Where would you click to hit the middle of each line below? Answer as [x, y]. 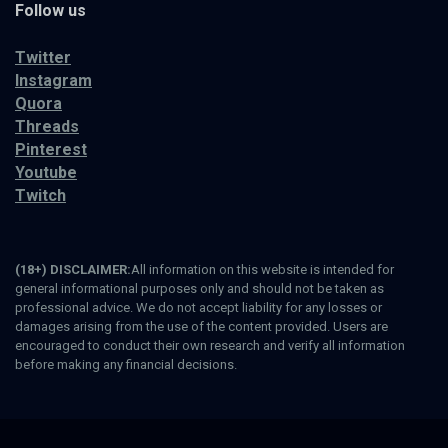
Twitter [43, 57]
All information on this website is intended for [262, 270]
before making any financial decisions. [126, 365]
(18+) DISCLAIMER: [73, 270]
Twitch [40, 195]
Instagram [53, 80]
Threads [47, 126]
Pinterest [51, 149]
